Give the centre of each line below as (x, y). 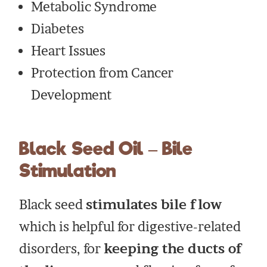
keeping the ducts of (173, 249)
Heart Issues (69, 51)
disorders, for (62, 249)
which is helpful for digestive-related (130, 227)
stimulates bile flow (154, 205)
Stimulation (68, 171)
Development (72, 95)
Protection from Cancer (103, 73)
